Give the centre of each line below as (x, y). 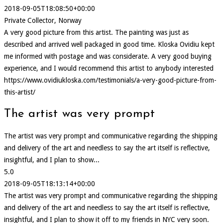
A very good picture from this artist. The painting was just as (96, 33)
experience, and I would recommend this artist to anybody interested (109, 68)
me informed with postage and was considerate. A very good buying (108, 56)
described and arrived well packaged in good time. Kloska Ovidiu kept (109, 45)
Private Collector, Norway (43, 21)
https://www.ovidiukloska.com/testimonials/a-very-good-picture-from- (110, 80)
